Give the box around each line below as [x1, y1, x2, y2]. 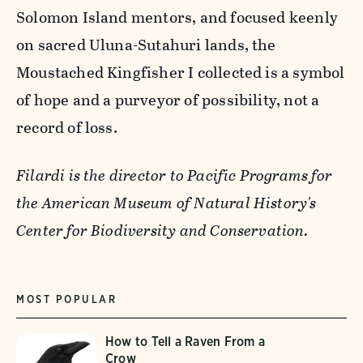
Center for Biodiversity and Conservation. [16, 218, 311, 242]
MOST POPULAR [16, 293, 117, 305]
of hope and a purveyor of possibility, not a [16, 88, 320, 112]
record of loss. [16, 115, 117, 139]
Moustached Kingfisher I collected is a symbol [16, 60, 345, 84]
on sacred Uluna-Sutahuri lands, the [16, 32, 276, 57]
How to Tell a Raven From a [105, 333, 266, 349]
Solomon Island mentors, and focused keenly [16, 5, 338, 29]
